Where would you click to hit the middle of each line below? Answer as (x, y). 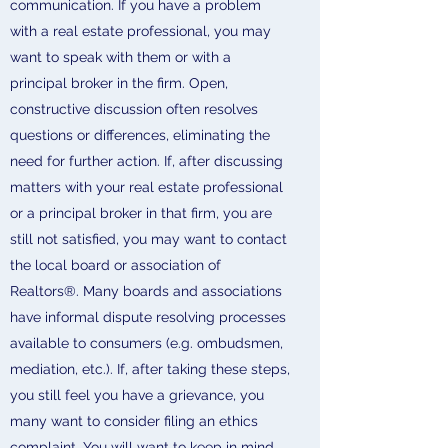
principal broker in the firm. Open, (119, 83)
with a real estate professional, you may (140, 31)
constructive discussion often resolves (134, 109)
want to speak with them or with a (120, 57)
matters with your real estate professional (146, 187)
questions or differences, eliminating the (140, 135)
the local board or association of (115, 265)
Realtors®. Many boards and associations (146, 291)
